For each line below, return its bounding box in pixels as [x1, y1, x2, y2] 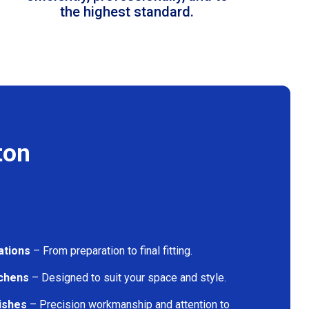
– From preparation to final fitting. [30, 243, 192, 257]
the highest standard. [60, 3, 194, 20]
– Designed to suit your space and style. [29, 270, 226, 284]
